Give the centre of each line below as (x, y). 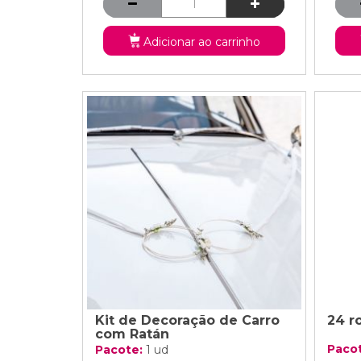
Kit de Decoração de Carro (187, 320)
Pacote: (120, 350)
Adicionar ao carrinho (202, 41)
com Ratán (132, 334)
